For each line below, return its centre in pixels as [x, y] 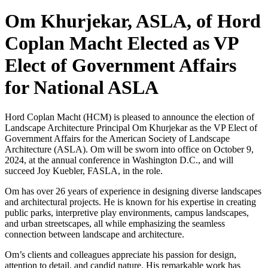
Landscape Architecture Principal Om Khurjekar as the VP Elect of [131, 127]
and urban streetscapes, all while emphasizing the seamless [115, 223]
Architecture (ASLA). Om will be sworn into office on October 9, [129, 149]
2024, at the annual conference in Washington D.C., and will [119, 160]
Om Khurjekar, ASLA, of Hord [133, 21]
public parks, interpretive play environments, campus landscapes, [127, 212]
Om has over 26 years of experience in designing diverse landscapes [133, 191]
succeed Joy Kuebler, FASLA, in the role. [84, 170]
